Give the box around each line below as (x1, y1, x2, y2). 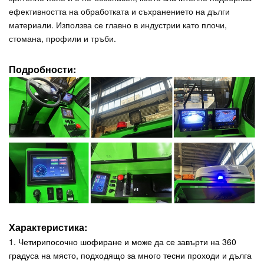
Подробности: (9, 62, 76, 77)
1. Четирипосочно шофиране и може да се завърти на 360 (9, 235, 236, 247)
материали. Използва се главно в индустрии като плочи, (9, 19, 227, 31)
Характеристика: (9, 220, 87, 234)
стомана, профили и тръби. (9, 32, 116, 45)
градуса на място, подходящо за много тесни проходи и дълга (9, 249, 252, 261)
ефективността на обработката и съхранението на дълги (9, 5, 230, 18)
